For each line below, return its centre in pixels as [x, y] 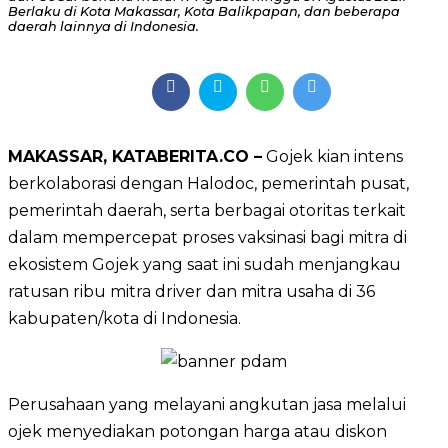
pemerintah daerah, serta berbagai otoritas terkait [207, 210]
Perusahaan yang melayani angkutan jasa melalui [207, 404]
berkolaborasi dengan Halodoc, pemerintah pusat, [208, 183]
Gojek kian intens [332, 156]
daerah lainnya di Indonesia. [103, 27]
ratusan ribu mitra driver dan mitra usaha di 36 [191, 291]
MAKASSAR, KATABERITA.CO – [135, 156]
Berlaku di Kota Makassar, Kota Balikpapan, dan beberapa [204, 12]
